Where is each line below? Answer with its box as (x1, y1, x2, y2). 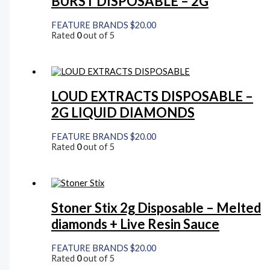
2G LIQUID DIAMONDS (51, 104, 195, 121)
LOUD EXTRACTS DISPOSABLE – (51, 87, 254, 104)
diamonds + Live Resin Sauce (51, 215, 220, 232)
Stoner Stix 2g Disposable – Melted (51, 199, 262, 216)
